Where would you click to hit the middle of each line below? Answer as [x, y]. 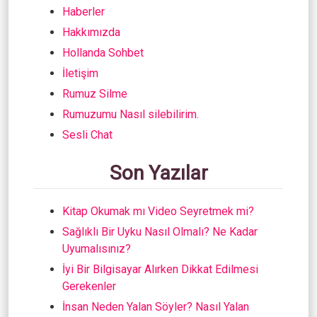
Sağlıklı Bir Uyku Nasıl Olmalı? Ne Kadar [160, 232]
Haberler [83, 12]
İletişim [80, 74]
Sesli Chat [87, 135]
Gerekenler [89, 287]
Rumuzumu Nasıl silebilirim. [131, 115]
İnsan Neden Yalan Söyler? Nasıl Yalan [156, 307]
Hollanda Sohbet [103, 53]
